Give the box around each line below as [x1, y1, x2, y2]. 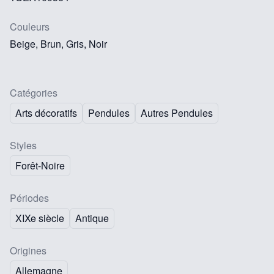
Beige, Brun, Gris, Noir [10, 36, 107, 51]
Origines [10, 243, 46, 257]
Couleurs [10, 19, 50, 34]
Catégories [10, 85, 57, 100]
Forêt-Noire [15, 158, 65, 172]
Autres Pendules [141, 105, 213, 120]
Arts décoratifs [15, 105, 77, 120]
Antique [75, 210, 109, 225]
